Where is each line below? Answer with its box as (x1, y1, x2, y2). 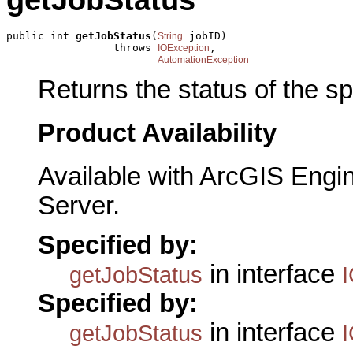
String (158, 30, 183, 42)
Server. (38, 191, 120, 220)
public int (6, 29, 76, 42)
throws (6, 41, 158, 54)
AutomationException (158, 54, 249, 65)
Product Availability (38, 118, 277, 147)
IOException (158, 42, 210, 54)
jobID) (183, 29, 227, 42)
